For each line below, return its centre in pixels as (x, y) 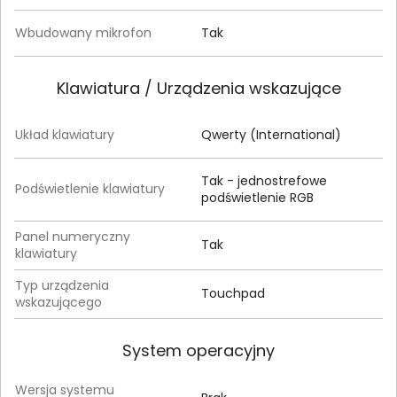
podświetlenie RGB (257, 198)
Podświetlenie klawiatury (90, 189)
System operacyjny (198, 350)
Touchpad (233, 293)
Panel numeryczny (73, 237)
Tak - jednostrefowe (264, 181)
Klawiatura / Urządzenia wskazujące (198, 88)
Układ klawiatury (65, 135)
